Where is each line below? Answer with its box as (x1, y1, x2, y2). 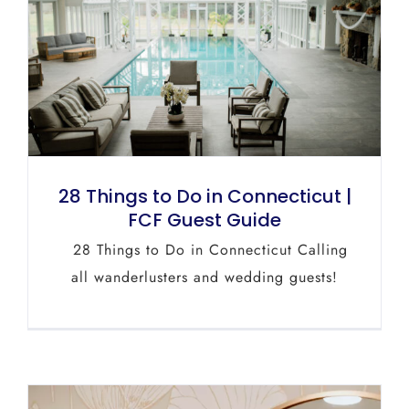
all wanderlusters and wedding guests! (71, 266, 338, 288)
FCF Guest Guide (128, 206, 281, 233)
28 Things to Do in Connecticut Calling (61, 238, 348, 260)
